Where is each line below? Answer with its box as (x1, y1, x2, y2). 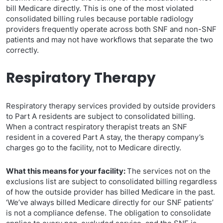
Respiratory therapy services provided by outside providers (6, 101, 216, 111)
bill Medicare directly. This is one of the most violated (6, 3, 194, 13)
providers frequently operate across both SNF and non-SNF (6, 24, 217, 34)
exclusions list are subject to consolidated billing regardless (6, 177, 217, 186)
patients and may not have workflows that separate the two (6, 35, 213, 44)
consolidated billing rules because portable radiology (6, 14, 193, 23)
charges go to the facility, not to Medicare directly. (6, 143, 181, 152)
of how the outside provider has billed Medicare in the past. (6, 187, 215, 197)
